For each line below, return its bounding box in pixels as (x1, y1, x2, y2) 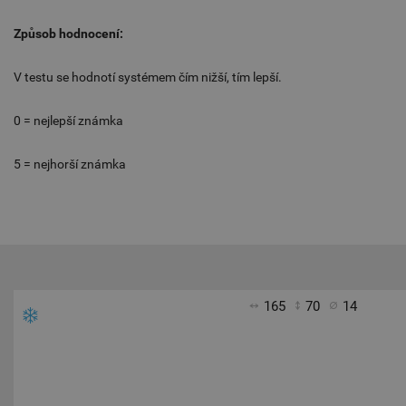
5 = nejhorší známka (14, 157, 126, 172)
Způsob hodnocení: (14, 26, 123, 42)
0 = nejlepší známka (14, 113, 123, 129)
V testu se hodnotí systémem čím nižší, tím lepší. (14, 70, 282, 85)
